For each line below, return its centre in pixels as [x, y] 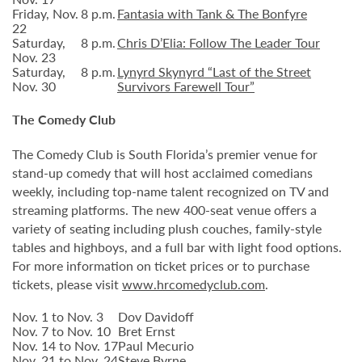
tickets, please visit [67, 284]
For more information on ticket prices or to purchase [161, 265]
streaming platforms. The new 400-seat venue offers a [164, 210]
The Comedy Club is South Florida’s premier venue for [165, 154]
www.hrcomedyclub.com [194, 284]
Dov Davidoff [156, 316]
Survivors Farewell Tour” [186, 86]
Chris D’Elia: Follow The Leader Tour [219, 42]
